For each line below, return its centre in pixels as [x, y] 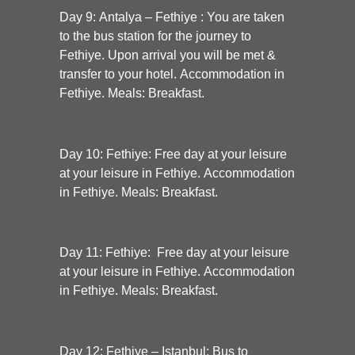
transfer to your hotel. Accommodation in [172, 74]
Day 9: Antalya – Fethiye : [133, 17]
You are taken [246, 17]
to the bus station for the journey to [155, 36]
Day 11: [81, 253]
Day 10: [81, 154]
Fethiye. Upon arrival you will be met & [168, 55]
